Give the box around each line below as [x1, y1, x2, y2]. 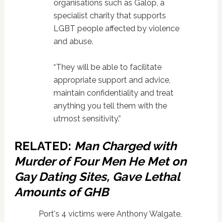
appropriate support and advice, [53, 75, 170, 85]
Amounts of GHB [14, 185, 109, 200]
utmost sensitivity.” [53, 114, 121, 124]
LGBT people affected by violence [53, 24, 179, 34]
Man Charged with [74, 139, 176, 154]
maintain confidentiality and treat [53, 88, 173, 98]
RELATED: [14, 139, 74, 154]
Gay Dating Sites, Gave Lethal [14, 169, 180, 184]
